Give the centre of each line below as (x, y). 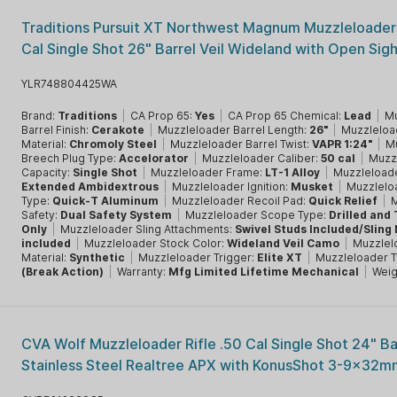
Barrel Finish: (57, 130)
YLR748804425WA (70, 84)
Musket (312, 187)
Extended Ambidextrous (90, 187)
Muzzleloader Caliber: (262, 158)
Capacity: (47, 172)
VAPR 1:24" (343, 144)
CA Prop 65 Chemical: (286, 116)
